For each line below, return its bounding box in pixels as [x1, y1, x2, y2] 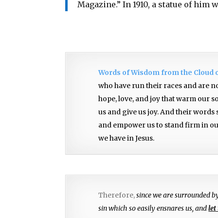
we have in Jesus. [98, 134, 155, 143]
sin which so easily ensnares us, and [98, 204, 209, 213]
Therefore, [98, 191, 137, 200]
